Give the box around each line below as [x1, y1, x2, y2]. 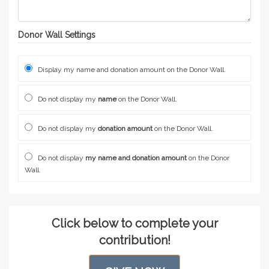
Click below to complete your [51, 216, 218, 231]
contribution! [98, 233, 171, 247]
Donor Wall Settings [18, 30, 95, 40]
